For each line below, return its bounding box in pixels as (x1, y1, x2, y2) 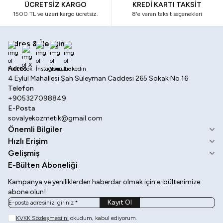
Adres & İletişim (8, 39, 67, 48)
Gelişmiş (8, 148, 39, 158)
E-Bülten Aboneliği (8, 160, 78, 170)
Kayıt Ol (108, 198, 132, 207)
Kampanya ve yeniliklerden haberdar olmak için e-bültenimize (8, 178, 200, 186)
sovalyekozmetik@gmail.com (8, 114, 103, 122)
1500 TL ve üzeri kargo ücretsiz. (13, 10, 99, 17)
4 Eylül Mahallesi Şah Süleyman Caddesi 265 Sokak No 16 (8, 74, 188, 83)
